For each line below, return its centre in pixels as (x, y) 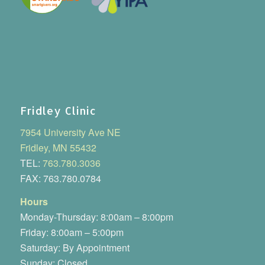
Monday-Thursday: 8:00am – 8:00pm (96, 217)
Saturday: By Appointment (75, 248)
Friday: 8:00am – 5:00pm (72, 232)
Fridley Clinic (58, 110)
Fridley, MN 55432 (58, 147)
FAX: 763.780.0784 (60, 178)
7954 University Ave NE (70, 132)
